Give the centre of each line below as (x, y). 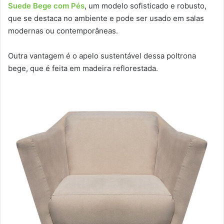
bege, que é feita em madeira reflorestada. (84, 68)
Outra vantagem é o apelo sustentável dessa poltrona (102, 55)
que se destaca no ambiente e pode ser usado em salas (106, 18)
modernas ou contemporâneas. (64, 30)
